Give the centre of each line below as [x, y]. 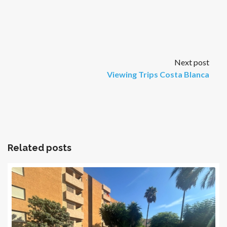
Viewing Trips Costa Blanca [158, 74]
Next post [192, 62]
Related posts [40, 147]
